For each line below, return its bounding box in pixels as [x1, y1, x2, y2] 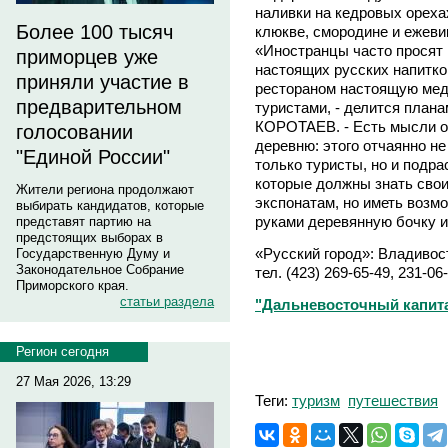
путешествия [348, 391, 438, 409]
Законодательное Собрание [16, 262, 184, 277]
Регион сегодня [16, 344, 109, 359]
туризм [292, 391, 340, 409]
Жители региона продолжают [16, 182, 194, 197]
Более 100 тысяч [16, 21, 173, 43]
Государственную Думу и [16, 246, 170, 261]
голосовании [16, 121, 133, 143]
